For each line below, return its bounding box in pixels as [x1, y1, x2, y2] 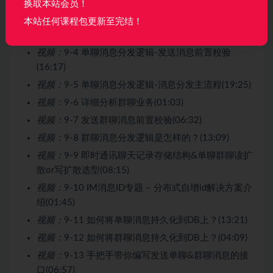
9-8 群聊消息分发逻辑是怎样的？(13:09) [64, 133, 229, 143]
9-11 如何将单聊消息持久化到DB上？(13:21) [64, 215, 247, 225]
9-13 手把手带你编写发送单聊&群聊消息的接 [64, 250, 249, 260]
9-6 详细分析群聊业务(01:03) [64, 97, 183, 107]
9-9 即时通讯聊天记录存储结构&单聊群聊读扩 [64, 151, 252, 160]
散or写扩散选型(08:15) [37, 165, 129, 175]
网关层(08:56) [37, 30, 93, 40]
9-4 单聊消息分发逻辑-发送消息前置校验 [64, 48, 231, 57]
